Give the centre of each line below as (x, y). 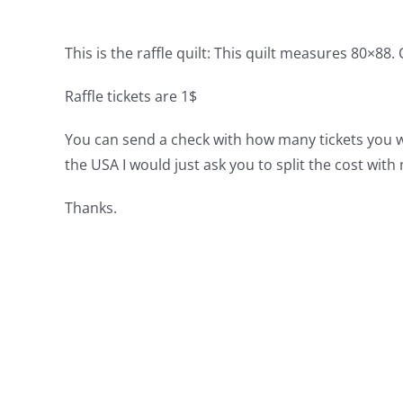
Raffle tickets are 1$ (130, 97)
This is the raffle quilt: (137, 54)
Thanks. (90, 208)
